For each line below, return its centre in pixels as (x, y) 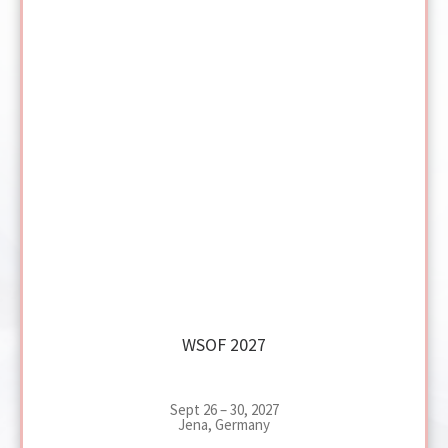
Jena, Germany (224, 425)
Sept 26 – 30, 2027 (224, 410)
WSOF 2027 (224, 345)
